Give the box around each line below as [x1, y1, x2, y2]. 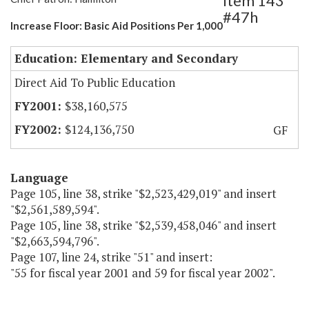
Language [10, 170, 68, 186]
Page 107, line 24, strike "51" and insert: [10, 249, 212, 266]
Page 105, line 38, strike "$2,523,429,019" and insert [10, 186, 277, 202]
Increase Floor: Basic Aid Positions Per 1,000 [10, 19, 223, 32]
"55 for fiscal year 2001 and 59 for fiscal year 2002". [10, 265, 275, 281]
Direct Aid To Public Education [14, 74, 175, 91]
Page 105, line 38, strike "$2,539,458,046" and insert [10, 217, 277, 234]
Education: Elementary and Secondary [14, 50, 238, 67]
